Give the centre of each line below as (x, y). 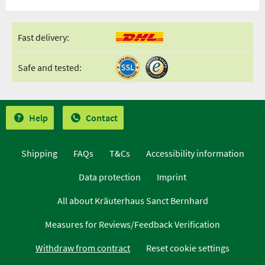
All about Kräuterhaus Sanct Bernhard (132, 201)
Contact (102, 118)
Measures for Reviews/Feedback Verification (132, 224)
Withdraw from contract (83, 248)
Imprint (172, 177)
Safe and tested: (50, 67)
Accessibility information (195, 153)
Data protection (110, 177)
